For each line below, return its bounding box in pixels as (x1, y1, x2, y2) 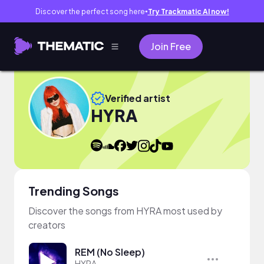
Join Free (151, 40, 191, 52)
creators (28, 218, 65, 231)
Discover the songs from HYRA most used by (28, 204, 222, 217)
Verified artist (105, 92, 170, 104)
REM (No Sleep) (75, 245, 145, 258)
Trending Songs (28, 183, 119, 198)
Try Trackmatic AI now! (147, 6, 229, 16)
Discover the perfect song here (35, 6, 145, 16)
